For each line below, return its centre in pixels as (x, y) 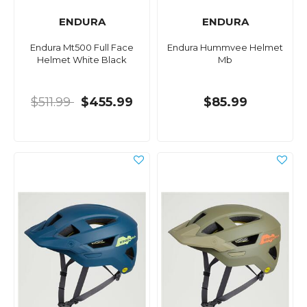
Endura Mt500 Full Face (82, 48)
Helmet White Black (82, 60)
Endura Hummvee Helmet (225, 48)
